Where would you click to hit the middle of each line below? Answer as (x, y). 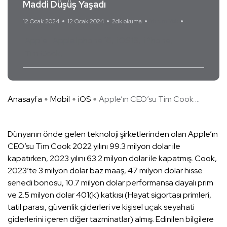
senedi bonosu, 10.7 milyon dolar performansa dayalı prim (110, 183)
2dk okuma (127, 22)
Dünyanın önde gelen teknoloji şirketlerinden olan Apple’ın (113, 134)
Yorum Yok (164, 22)
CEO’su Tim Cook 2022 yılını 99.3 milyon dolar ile (94, 146)
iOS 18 (128, 41)
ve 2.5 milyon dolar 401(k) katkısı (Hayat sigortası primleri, (109, 195)
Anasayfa (25, 99)
